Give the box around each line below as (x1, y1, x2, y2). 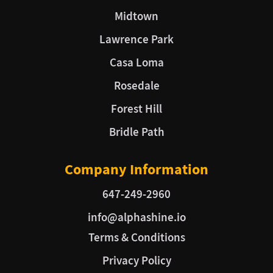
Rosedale (113, 78, 160, 94)
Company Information (65, 160, 208, 180)
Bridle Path (108, 124, 165, 140)
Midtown (115, 9, 158, 24)
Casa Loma (109, 55, 164, 71)
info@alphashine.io (87, 210, 186, 225)
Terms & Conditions (88, 230, 185, 246)
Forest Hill (111, 101, 162, 117)
